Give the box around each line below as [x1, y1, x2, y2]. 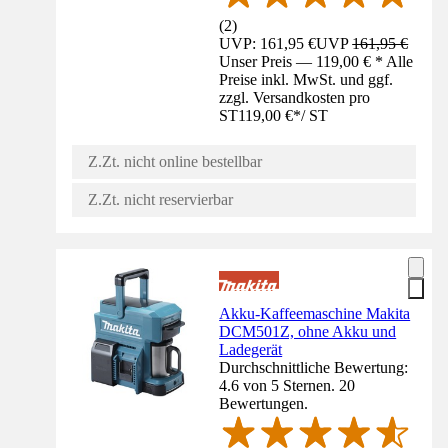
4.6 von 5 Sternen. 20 [219, 376, 356, 394]
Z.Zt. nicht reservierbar [88, 190, 233, 208]
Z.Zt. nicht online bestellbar [88, 152, 262, 170]
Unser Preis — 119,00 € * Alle [219, 52, 414, 70]
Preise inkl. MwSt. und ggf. [219, 70, 394, 88]
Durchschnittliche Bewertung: [219, 358, 409, 376]
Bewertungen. [219, 394, 309, 412]
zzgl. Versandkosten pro [219, 88, 371, 106]
